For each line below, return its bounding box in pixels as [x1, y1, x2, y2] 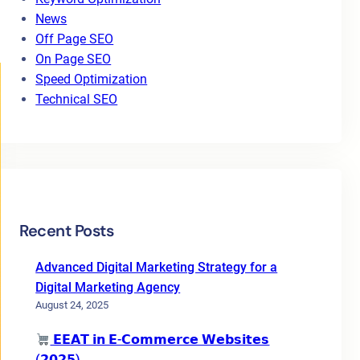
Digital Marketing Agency [35, 280, 181, 295]
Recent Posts [19, 220, 114, 241]
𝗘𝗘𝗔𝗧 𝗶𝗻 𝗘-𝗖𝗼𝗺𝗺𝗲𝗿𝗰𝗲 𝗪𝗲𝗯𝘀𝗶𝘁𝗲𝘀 [50, 332, 270, 347]
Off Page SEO [35, 31, 114, 47]
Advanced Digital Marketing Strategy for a [35, 260, 278, 275]
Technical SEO [35, 92, 118, 107]
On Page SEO [35, 51, 112, 67]
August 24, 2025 [35, 299, 109, 311]
